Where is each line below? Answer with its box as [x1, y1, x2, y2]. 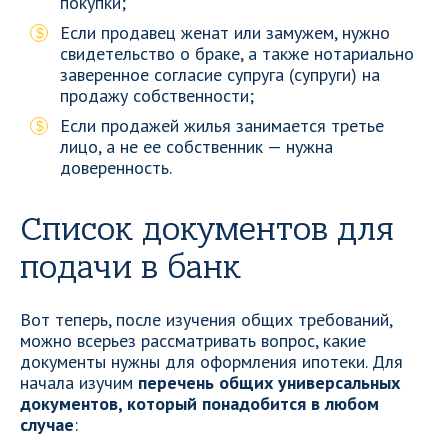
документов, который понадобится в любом [20, 392, 379, 415]
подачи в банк [20, 249, 241, 286]
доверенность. [60, 156, 172, 179]
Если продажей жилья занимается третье [60, 114, 384, 137]
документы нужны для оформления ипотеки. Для [20, 350, 403, 373]
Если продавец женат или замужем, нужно [60, 21, 390, 44]
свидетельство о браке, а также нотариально [60, 42, 414, 65]
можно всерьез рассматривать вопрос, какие [20, 329, 366, 352]
